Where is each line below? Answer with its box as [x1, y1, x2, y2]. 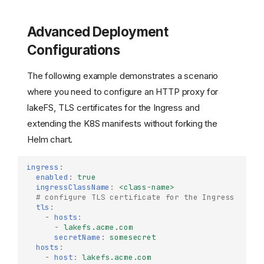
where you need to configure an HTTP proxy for [27, 85, 219, 97]
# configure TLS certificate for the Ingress [35, 192, 235, 202]
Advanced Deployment [27, 23, 169, 39]
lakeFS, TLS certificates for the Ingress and [27, 101, 200, 113]
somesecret [110, 232, 156, 242]
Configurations [27, 41, 120, 58]
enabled [35, 171, 68, 182]
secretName [54, 232, 101, 242]
